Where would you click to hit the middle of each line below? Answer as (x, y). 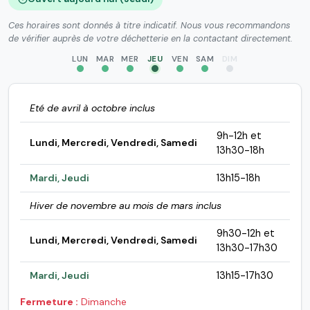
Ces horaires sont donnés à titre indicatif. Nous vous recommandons (149, 26)
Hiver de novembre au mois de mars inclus (125, 206)
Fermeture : (49, 302)
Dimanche (102, 302)
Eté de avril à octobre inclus (92, 108)
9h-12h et (239, 136)
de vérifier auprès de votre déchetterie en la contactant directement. (151, 39)
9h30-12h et (245, 234)
